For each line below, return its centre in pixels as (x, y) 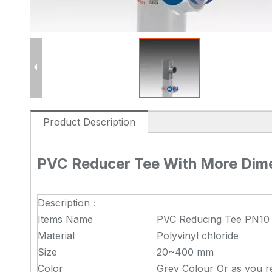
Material (56, 236)
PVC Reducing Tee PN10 (213, 219)
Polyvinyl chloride (198, 236)
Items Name (65, 219)
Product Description (89, 122)
